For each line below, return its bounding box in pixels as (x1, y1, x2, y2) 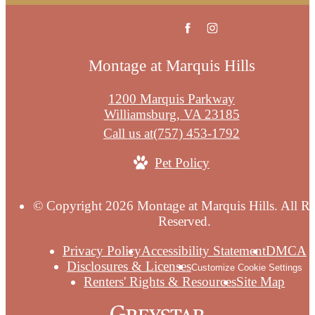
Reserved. (157, 214, 211, 229)
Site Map (236, 274, 285, 289)
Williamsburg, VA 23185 (103, 107, 240, 122)
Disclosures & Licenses (66, 258, 191, 274)
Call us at (103, 126, 153, 141)
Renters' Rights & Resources (84, 274, 237, 289)
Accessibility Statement (141, 243, 266, 258)
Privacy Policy (62, 243, 141, 258)
